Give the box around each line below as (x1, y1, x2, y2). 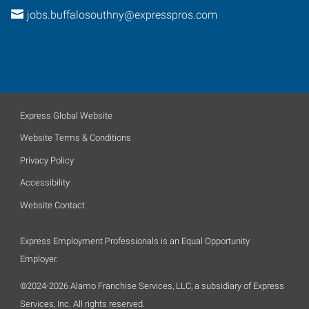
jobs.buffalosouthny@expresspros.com (26, 8, 217, 21)
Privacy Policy (20, 154, 74, 166)
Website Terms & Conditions (20, 132, 131, 143)
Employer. (20, 253, 58, 264)
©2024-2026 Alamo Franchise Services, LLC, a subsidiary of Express (20, 280, 284, 291)
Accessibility (20, 177, 70, 188)
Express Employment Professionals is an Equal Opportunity (20, 235, 250, 246)
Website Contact (20, 199, 85, 210)
